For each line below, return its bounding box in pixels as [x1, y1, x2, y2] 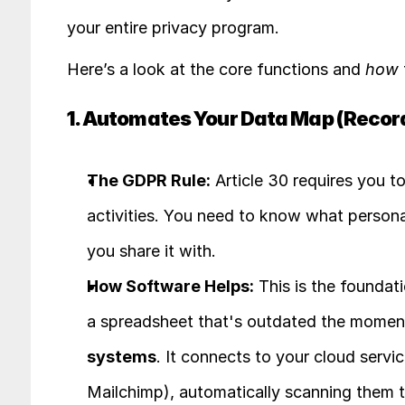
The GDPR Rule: [86, 171, 211, 190]
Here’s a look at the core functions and [66, 60, 365, 79]
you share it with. [86, 241, 216, 260]
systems [86, 347, 156, 366]
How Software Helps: [86, 277, 254, 296]
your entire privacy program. [66, 18, 279, 37]
